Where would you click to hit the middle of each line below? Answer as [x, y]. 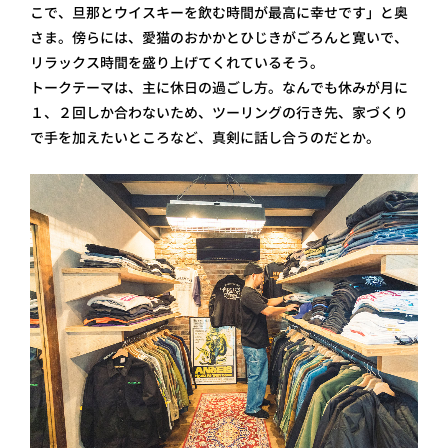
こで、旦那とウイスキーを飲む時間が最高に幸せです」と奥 [219, 13]
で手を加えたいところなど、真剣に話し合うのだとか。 [205, 138]
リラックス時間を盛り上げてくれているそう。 [177, 63]
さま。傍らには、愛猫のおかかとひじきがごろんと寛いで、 [219, 38]
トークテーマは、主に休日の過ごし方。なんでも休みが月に [219, 88]
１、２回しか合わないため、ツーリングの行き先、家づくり [219, 113]
